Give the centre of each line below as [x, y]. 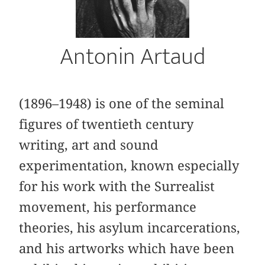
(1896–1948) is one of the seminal [122, 103]
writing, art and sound [89, 145]
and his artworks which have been [127, 248]
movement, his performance [108, 207]
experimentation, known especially [129, 165]
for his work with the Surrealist [117, 186]
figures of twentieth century [106, 124]
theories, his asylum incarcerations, [130, 227]
